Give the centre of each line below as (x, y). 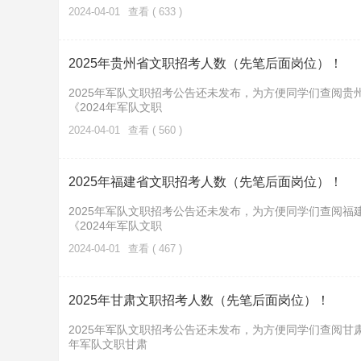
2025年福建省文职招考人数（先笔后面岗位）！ (205, 182)
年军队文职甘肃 (108, 344)
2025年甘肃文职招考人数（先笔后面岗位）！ (199, 300)
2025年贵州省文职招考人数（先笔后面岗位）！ (205, 63)
